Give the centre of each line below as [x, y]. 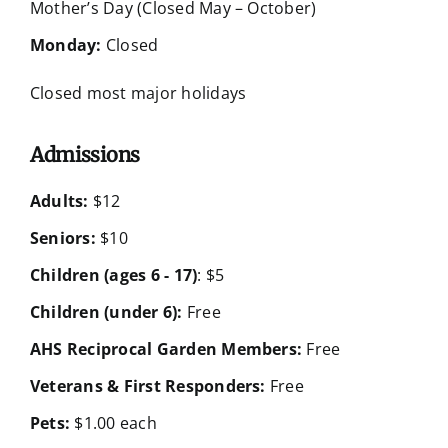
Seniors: [62, 238]
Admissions [84, 155]
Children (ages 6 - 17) [113, 275]
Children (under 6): [106, 312]
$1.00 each [113, 423]
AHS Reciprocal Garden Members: [166, 349]
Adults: [59, 201]
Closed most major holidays [138, 93]
